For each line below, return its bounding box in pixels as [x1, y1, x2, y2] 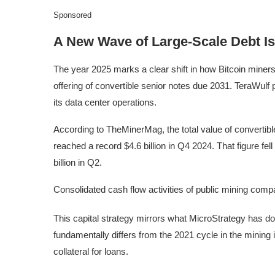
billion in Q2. [53, 157, 102, 168]
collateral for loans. [53, 246, 131, 257]
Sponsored [53, 11, 91, 20]
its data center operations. [53, 97, 157, 107]
